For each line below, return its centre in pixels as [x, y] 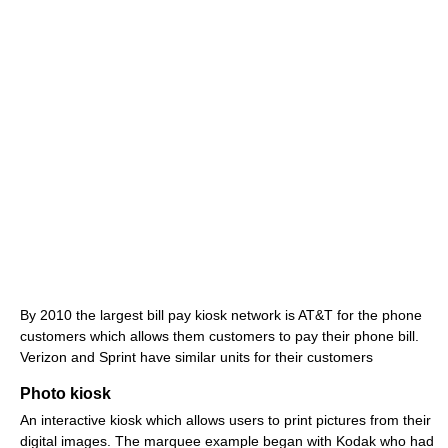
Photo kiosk [65, 394]
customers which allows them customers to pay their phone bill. [219, 336]
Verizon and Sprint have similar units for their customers [196, 357]
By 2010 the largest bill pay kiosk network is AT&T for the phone [221, 315]
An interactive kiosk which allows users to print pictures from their [225, 420]
